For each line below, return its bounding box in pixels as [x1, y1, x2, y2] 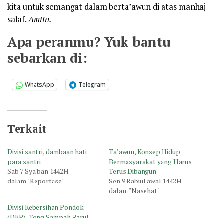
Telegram [78, 80, 106, 89]
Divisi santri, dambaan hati [7, 146, 87, 156]
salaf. [7, 14, 28, 25]
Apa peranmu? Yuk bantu [7, 33, 171, 51]
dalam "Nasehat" [109, 185, 160, 195]
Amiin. [28, 14, 52, 25]
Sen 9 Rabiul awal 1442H [109, 176, 182, 185]
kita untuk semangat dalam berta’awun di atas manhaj [7, 1, 206, 12]
